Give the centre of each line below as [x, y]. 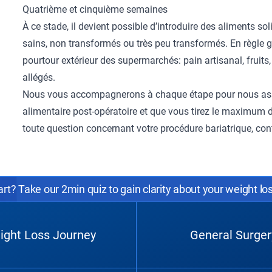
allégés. [39, 77]
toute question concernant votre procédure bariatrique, [139, 128]
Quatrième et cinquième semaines [95, 9]
